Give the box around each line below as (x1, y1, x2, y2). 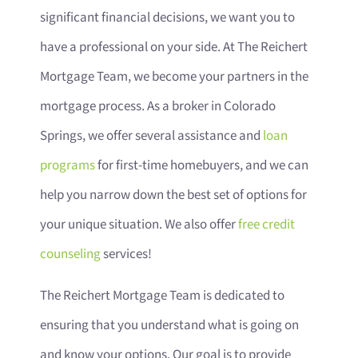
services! (101, 245, 154, 264)
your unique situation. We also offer (40, 216, 238, 234)
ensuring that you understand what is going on (40, 316, 299, 334)
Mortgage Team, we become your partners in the (40, 68, 308, 86)
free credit (238, 216, 295, 234)
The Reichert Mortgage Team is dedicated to (40, 286, 284, 304)
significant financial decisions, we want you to (40, 9, 295, 27)
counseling (40, 245, 101, 264)
